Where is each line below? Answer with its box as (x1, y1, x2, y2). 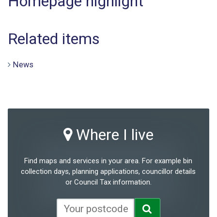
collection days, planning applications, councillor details (21, 167, 196, 176)
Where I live (72, 125, 154, 144)
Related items (8, 29, 100, 48)
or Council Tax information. (65, 177, 152, 186)
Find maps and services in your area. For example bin (24, 156, 193, 165)
